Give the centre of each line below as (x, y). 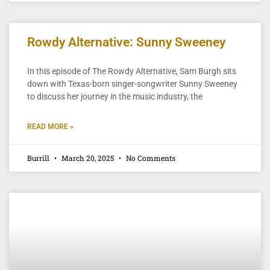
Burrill (39, 158)
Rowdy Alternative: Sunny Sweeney (126, 42)
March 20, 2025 (88, 158)
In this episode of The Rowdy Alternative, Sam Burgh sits (132, 71)
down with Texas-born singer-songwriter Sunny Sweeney (132, 83)
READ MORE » (50, 126)
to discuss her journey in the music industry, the (115, 96)
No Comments (150, 158)
